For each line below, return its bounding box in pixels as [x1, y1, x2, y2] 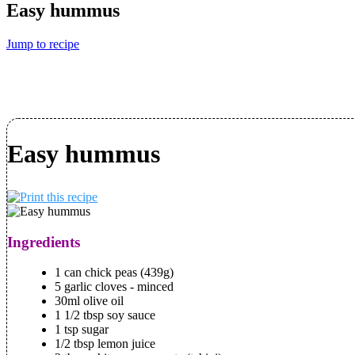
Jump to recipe [6, 36, 79, 51]
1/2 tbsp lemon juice [55, 337, 155, 351]
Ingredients [7, 233, 80, 250]
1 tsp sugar [55, 323, 109, 337]
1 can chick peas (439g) [55, 265, 174, 280]
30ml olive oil [55, 294, 124, 308]
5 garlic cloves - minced [55, 280, 174, 294]
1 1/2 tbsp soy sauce [55, 308, 155, 323]
